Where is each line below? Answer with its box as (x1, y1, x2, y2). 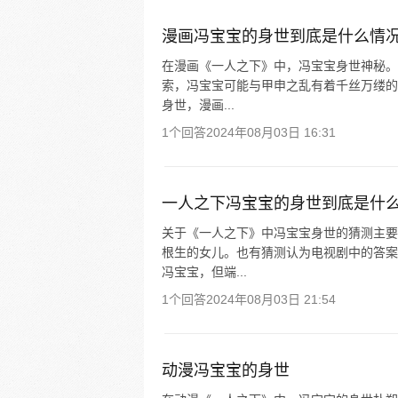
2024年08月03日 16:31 (206, 125, 336, 139)
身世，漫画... (162, 98, 235, 112)
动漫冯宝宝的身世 (162, 362, 290, 379)
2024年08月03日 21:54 (206, 292, 336, 306)
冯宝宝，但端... (162, 265, 247, 279)
